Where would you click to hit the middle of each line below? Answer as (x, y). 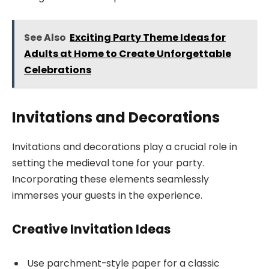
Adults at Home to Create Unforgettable (127, 53)
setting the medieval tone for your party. (108, 163)
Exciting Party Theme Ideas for (147, 37)
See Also (45, 37)
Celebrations (57, 70)
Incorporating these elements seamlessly (110, 179)
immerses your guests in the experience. (107, 195)
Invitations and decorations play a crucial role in (125, 147)
